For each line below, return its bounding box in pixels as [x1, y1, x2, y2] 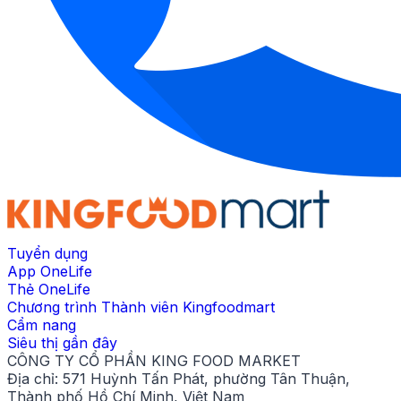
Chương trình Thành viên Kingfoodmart [7, 298, 275, 317]
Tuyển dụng [7, 244, 88, 263]
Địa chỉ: [7, 370, 58, 388]
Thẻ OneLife [7, 280, 90, 299]
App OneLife [7, 262, 92, 281]
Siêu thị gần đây [7, 334, 117, 353]
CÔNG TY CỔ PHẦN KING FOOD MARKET [7, 352, 301, 371]
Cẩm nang [7, 316, 76, 335]
